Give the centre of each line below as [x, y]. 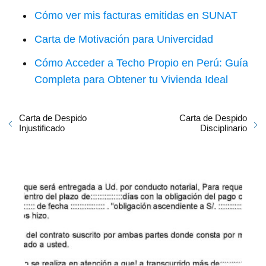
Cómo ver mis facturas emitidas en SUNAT [136, 15]
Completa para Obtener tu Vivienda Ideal [131, 79]
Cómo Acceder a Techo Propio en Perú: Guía [141, 63]
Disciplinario [224, 128]
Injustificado [42, 128]
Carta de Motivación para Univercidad [124, 39]
